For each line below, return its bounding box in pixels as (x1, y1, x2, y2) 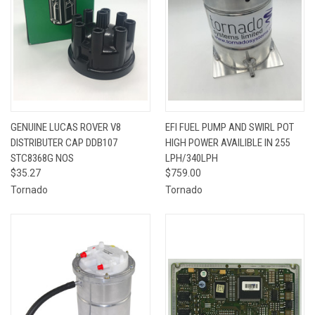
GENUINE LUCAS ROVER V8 (11, 120, 121, 134)
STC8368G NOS (11, 151, 74, 165)
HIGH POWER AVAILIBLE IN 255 (165, 136, 290, 149)
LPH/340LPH (165, 151, 218, 165)
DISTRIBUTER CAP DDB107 (11, 136, 117, 149)
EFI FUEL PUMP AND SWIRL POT (165, 120, 294, 134)
